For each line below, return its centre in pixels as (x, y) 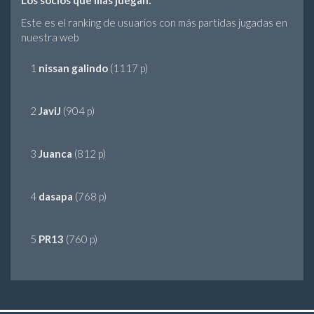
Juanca (55, 154)
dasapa (56, 197)
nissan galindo (73, 68)
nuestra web (50, 37)
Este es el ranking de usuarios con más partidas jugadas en (154, 22)
